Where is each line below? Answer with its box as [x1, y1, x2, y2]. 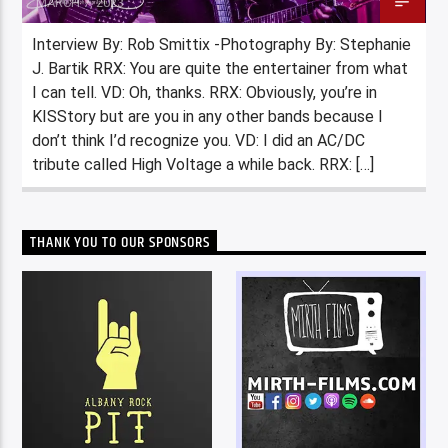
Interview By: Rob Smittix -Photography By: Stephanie [32, 34, 412, 54]
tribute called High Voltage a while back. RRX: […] [32, 154, 375, 174]
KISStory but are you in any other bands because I [32, 106, 384, 126]
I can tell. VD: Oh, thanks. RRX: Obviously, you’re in [32, 82, 378, 102]
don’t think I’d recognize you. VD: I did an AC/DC [32, 130, 366, 150]
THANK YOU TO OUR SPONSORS [30, 229, 210, 255]
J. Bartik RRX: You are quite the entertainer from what [32, 58, 409, 78]
